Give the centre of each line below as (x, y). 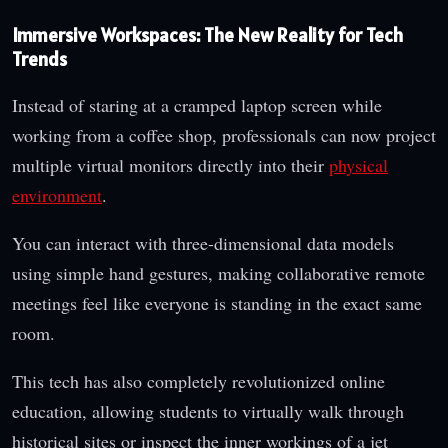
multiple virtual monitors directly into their (170, 164)
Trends (39, 59)
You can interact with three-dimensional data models (203, 242)
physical (358, 164)
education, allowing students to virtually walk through (208, 410)
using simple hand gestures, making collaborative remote (218, 272)
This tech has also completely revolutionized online (198, 380)
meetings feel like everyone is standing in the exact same (217, 302)
